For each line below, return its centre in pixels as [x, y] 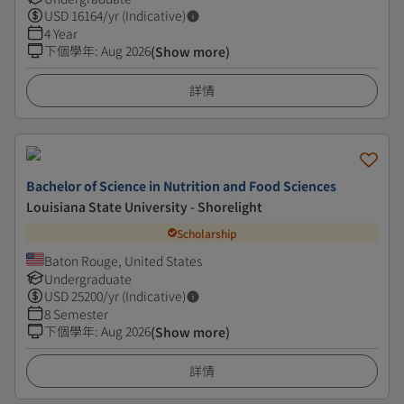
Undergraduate [88, 279]
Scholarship [207, 233]
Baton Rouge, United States [123, 261]
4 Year [61, 33]
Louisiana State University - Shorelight [144, 207]
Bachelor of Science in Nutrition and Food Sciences [181, 186]
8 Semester [76, 314]
